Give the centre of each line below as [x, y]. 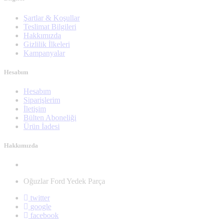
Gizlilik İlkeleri [47, 44]
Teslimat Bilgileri [50, 26]
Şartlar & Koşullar [52, 18]
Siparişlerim [42, 100]
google [41, 207]
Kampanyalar [44, 53]
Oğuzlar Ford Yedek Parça [65, 181]
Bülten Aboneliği [50, 118]
